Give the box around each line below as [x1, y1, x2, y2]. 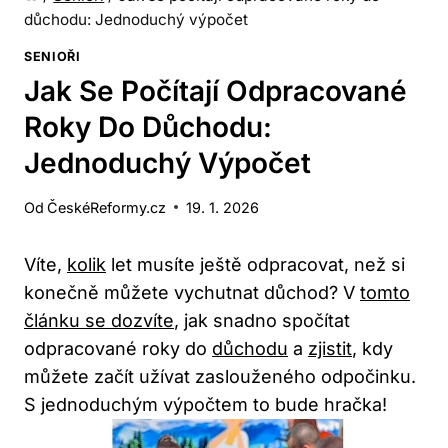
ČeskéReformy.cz [47, 198, 167, 216]
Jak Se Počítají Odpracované [24, 74, 407, 109]
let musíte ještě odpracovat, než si [106, 253, 405, 275]
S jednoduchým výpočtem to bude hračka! [24, 393, 387, 415]
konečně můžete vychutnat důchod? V [24, 281, 360, 303]
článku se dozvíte [24, 309, 174, 331]
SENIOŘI [24, 48, 81, 64]
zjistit [308, 337, 352, 359]
